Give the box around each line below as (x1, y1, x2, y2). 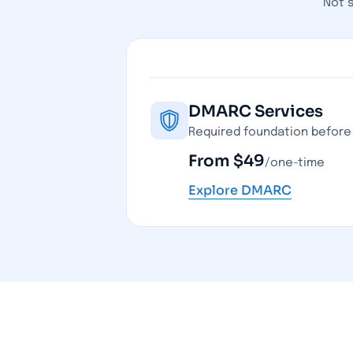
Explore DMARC (188, 182, 292, 199)
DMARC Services (188, 102, 323, 121)
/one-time (265, 157, 325, 169)
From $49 (188, 151, 265, 171)
